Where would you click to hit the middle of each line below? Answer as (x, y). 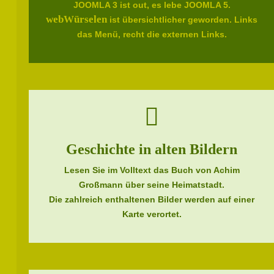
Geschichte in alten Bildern (152, 149)
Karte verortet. (152, 214)
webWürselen (77, 19)
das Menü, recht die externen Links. (152, 34)
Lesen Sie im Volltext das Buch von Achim (152, 170)
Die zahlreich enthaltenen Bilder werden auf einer (152, 199)
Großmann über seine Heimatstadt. (152, 185)
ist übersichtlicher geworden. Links (183, 20)
